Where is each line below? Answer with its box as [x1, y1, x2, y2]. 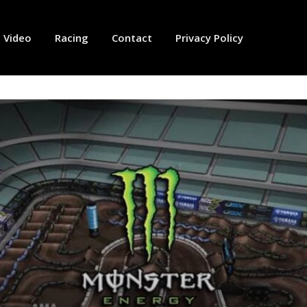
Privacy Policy [175, 31, 243, 45]
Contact [112, 31, 152, 45]
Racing [55, 31, 88, 45]
